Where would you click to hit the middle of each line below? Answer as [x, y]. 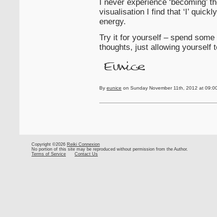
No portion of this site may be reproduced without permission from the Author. [110, 149]
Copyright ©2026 [49, 144]
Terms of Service [49, 154]
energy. [113, 21]
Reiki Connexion [83, 144]
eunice [114, 88]
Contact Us [86, 154]
